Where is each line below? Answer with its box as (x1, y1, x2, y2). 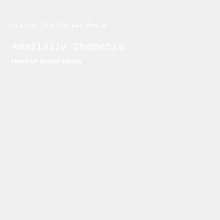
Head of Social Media (11, 57, 84, 65)
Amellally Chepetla (11, 40, 131, 53)
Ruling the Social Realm (11, 22, 107, 29)
